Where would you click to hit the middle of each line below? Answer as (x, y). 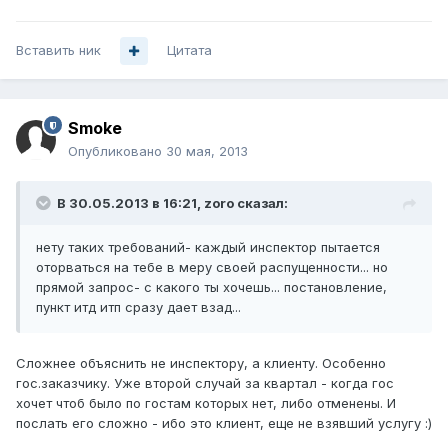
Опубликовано (117, 151)
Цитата (189, 50)
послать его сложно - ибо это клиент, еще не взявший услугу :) (224, 423)
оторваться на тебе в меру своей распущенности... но (212, 267)
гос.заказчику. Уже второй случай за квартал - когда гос (205, 383)
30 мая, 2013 (207, 151)
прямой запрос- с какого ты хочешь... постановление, (211, 287)
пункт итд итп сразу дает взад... (138, 307)
